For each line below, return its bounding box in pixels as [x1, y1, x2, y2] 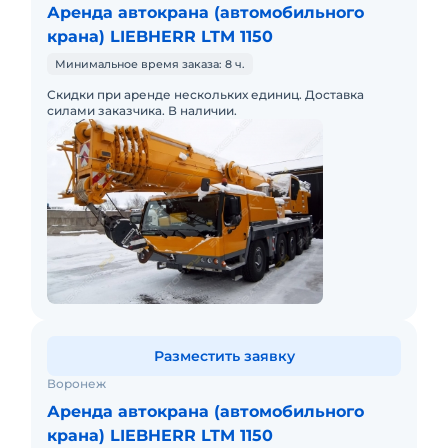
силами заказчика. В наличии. [47, 103, 237, 118]
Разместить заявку [153, 347, 295, 365]
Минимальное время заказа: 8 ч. [55, 57, 245, 71]
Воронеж [47, 376, 106, 391]
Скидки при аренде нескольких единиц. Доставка [47, 87, 364, 102]
